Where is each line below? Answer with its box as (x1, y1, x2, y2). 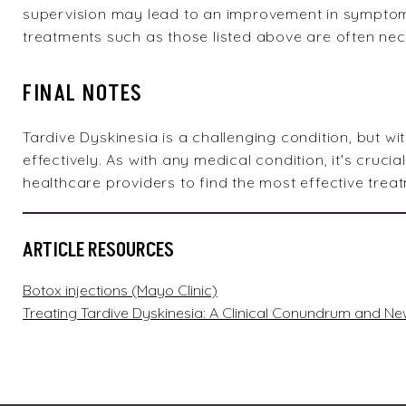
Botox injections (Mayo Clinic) (23, 281, 217, 299)
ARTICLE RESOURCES (23, 237, 174, 265)
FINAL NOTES (23, 79, 143, 109)
